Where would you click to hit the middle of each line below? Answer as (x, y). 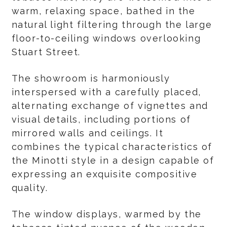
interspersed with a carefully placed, (106, 92)
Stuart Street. (46, 52)
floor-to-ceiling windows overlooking (106, 38)
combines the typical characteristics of (112, 147)
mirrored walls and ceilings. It (87, 133)
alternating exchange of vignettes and (110, 106)
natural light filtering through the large (112, 25)
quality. (30, 188)
